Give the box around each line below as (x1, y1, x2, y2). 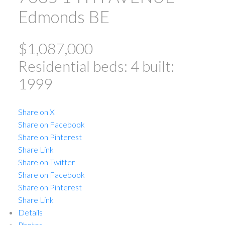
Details (18, 207, 43, 217)
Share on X (18, 107, 55, 117)
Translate (128, 187, 160, 197)
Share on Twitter (18, 157, 75, 167)
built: (142, 57, 174, 75)
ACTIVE (152, 104, 171, 111)
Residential (18, 57, 90, 75)
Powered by (65, 187, 109, 197)
